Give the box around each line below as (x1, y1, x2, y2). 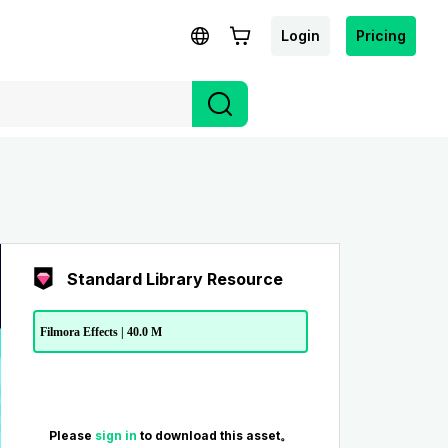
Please (48, 428, 95, 444)
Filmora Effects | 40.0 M (39, 324, 162, 339)
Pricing (356, 26, 406, 44)
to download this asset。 (139, 428, 292, 444)
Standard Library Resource (66, 269, 283, 289)
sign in (94, 428, 140, 444)
